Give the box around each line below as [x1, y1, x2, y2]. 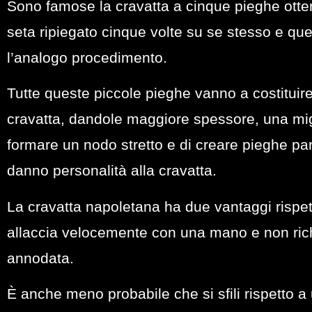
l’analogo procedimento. [7, 49, 167, 65]
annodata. [7, 249, 74, 266]
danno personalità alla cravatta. [7, 162, 217, 179]
